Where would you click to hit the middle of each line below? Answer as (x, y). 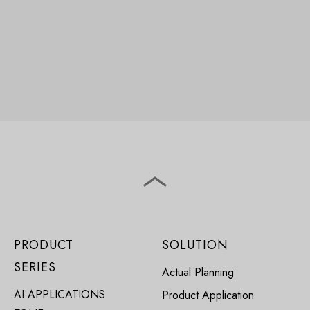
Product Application (208, 295)
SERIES (35, 267)
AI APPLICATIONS (59, 295)
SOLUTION (195, 245)
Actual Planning (198, 273)
